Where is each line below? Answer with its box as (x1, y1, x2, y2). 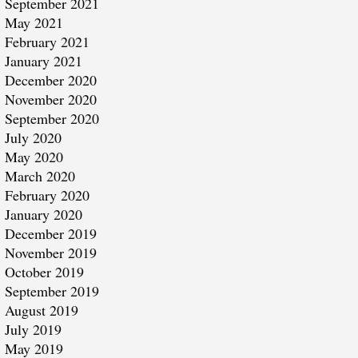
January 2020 (4, 205, 82, 224)
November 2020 (4, 89, 97, 109)
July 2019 (4, 320, 62, 339)
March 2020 (4, 166, 75, 185)
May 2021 (4, 13, 63, 32)
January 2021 (4, 51, 82, 70)
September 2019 (4, 281, 99, 300)
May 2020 (4, 147, 63, 166)
